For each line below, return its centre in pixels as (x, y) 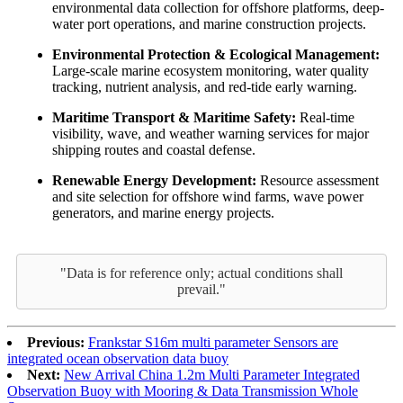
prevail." (201, 290)
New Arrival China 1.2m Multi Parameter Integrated (212, 375)
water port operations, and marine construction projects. (209, 24)
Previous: (56, 343)
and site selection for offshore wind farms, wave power (208, 197)
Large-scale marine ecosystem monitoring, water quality (210, 71)
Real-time (325, 118)
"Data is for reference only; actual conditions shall (201, 273)
